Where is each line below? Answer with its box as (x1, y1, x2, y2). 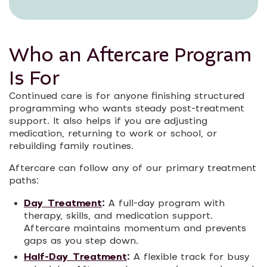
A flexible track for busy (130, 252, 249, 263)
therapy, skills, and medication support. (24, 210, 213, 222)
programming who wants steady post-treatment (9, 103, 244, 115)
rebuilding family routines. (9, 141, 133, 153)
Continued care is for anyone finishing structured (9, 91, 244, 103)
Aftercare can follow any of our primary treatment (9, 163, 256, 175)
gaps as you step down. (24, 235, 138, 247)
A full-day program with (105, 198, 225, 210)
